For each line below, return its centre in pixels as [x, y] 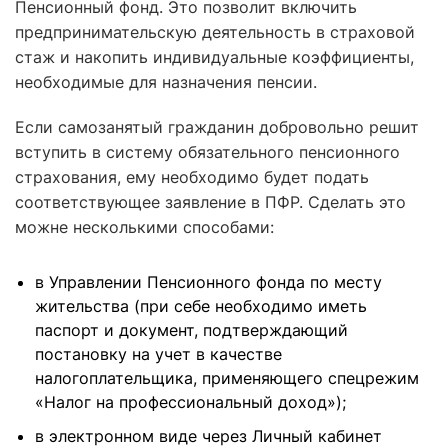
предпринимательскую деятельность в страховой [215, 32]
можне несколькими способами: [144, 227]
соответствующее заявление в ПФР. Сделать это [210, 202]
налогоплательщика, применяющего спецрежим [227, 378]
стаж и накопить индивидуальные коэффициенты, [214, 57]
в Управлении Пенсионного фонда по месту [208, 282]
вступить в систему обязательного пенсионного [207, 152]
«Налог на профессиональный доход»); [190, 402]
